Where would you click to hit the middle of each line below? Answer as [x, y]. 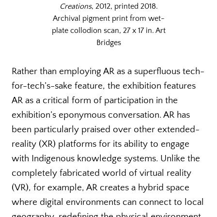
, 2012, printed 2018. [124, 7]
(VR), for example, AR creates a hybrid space [101, 188]
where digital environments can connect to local [108, 202]
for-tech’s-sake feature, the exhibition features [104, 86]
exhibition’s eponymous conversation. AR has [101, 115]
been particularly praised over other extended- [106, 130]
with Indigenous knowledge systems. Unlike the [106, 159]
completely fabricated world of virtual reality [101, 173]
